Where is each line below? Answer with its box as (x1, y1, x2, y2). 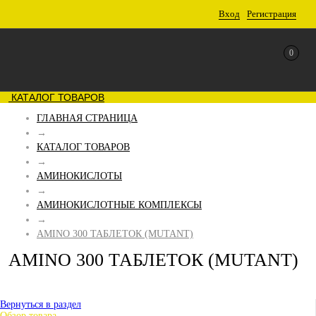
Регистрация (247, 8, 296, 19)
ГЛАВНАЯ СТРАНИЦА (37, 113, 138, 123)
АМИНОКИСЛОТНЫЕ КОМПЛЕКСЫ (37, 200, 202, 210)
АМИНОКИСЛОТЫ (37, 171, 122, 181)
